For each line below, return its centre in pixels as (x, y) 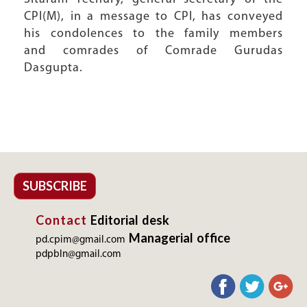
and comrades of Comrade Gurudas (153, 51)
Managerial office (180, 238)
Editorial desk (130, 220)
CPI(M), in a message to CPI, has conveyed (153, 17)
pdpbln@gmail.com (78, 255)
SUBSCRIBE (55, 186)
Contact (61, 220)
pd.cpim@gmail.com (81, 240)
